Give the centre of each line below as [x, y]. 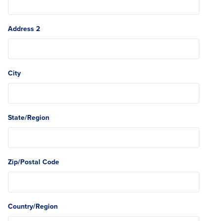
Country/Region [33, 206]
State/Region [29, 117]
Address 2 [24, 29]
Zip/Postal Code [34, 162]
